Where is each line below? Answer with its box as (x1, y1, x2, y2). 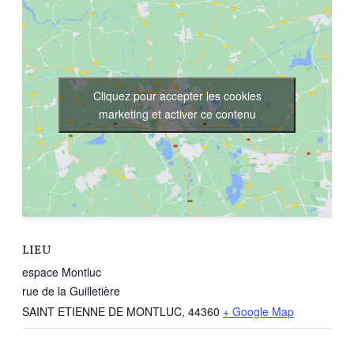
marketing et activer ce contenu (98, 105, 256, 122)
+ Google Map (223, 303, 294, 320)
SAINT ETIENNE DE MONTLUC (22, 303, 182, 320)
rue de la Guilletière (22, 283, 120, 299)
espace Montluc (22, 264, 101, 281)
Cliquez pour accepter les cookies (92, 87, 262, 104)
